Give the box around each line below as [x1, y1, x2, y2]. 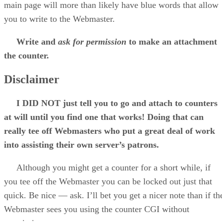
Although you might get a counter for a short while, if [4, 162, 211, 172]
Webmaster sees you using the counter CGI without [4, 204, 189, 214]
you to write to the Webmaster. [4, 14, 115, 24]
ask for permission [58, 37, 126, 47]
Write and [16, 37, 58, 47]
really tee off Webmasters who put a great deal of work [4, 125, 215, 136]
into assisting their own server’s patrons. [4, 139, 159, 150]
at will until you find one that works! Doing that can [4, 111, 204, 122]
